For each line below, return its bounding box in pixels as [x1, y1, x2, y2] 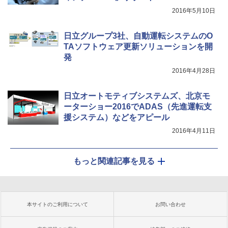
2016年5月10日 [172, 7, 215, 15]
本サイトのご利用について [27, 202, 88, 208]
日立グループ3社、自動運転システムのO [64, 32, 213, 41]
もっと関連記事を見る [73, 157, 155, 166]
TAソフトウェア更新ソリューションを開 [64, 42, 213, 51]
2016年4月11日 [172, 127, 215, 135]
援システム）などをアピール [64, 113, 169, 122]
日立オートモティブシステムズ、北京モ [64, 92, 210, 101]
